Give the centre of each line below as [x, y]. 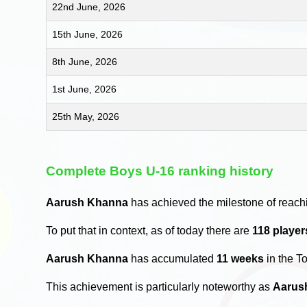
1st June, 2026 [85, 89]
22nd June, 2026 [89, 7]
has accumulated [173, 258]
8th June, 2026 [85, 62]
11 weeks [241, 258]
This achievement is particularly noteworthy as [160, 286]
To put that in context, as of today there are [149, 230]
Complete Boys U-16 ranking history [160, 171]
